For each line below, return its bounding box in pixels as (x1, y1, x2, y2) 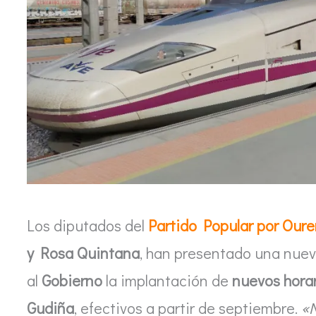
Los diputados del (27, 214, 148, 236)
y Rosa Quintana (27, 242, 140, 263)
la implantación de (102, 269, 232, 291)
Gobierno (42, 269, 102, 291)
